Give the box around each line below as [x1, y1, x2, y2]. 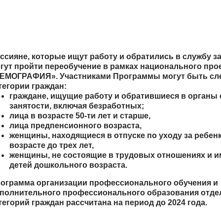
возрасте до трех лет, [9, 141, 94, 149]
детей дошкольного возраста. [9, 160, 127, 169]
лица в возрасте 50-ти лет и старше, [9, 111, 150, 120]
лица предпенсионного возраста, [9, 121, 142, 130]
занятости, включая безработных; [9, 101, 144, 110]
